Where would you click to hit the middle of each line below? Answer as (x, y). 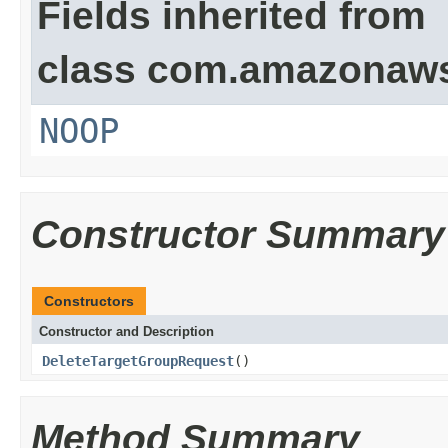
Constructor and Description (126, 331)
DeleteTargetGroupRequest (138, 361)
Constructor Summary (238, 234)
